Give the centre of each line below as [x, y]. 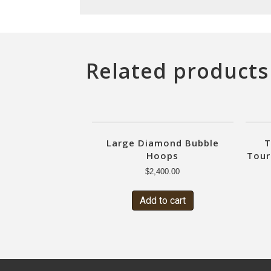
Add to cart [162, 201]
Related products [177, 71]
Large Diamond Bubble [162, 142]
